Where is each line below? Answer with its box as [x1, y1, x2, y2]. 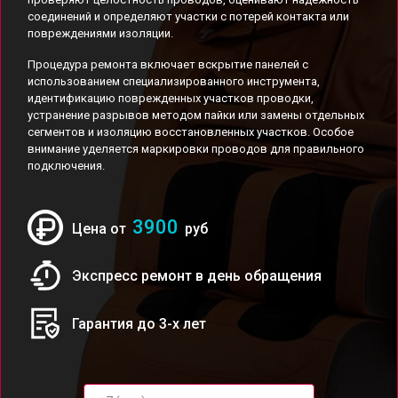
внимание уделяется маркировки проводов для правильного [28, 142, 364, 155]
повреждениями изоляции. [28, 27, 173, 40]
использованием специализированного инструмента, [28, 75, 320, 88]
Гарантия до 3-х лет [72, 314, 206, 332]
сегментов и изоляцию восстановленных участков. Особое [28, 125, 354, 139]
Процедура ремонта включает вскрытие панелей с [28, 58, 308, 71]
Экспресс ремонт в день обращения [72, 267, 322, 284]
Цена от [72, 220, 130, 237]
